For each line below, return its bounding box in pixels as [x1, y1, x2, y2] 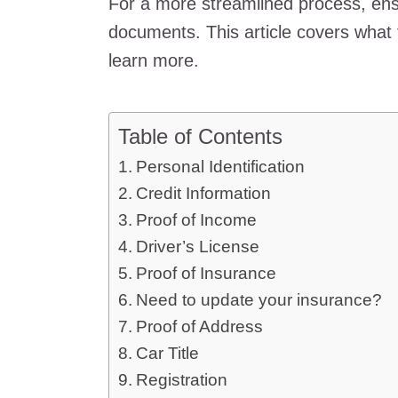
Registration [135, 370, 227, 389]
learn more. [108, 51, 199, 70]
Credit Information [135, 184, 271, 203]
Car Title [135, 344, 199, 362]
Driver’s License [135, 237, 259, 256]
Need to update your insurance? [135, 291, 382, 309]
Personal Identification [135, 157, 305, 176]
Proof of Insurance [135, 264, 276, 283]
